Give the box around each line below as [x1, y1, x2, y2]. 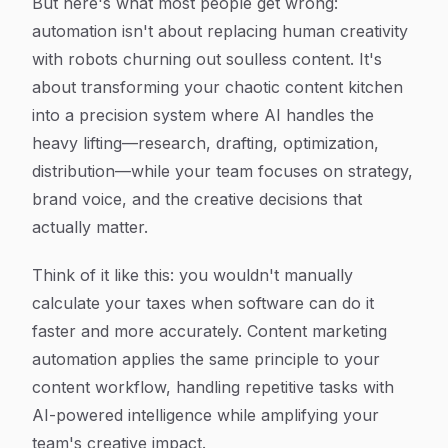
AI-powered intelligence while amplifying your [32, 405, 379, 425]
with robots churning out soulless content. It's [32, 49, 382, 69]
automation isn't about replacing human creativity [32, 21, 408, 41]
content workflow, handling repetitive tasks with [32, 377, 394, 397]
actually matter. [32, 217, 148, 237]
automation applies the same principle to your [32, 349, 380, 369]
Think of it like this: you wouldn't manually [32, 265, 353, 285]
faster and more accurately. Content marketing [32, 321, 387, 341]
